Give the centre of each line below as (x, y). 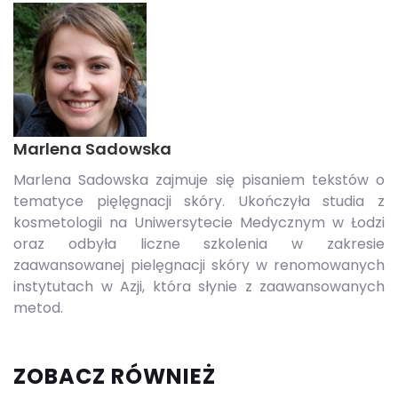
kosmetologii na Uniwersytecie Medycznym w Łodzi (199, 223)
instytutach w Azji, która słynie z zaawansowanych (199, 287)
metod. (38, 308)
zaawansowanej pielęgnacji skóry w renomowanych (199, 266)
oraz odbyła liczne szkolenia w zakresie (199, 244)
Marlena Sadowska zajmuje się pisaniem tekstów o (199, 180)
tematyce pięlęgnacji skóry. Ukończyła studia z (199, 202)
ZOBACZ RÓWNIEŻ (115, 377)
